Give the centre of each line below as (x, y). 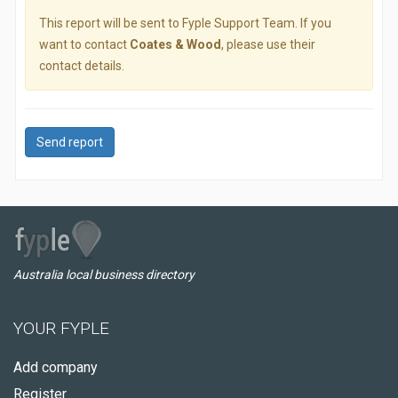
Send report (70, 142)
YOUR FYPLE (61, 328)
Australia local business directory (104, 275)
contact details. (82, 66)
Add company (56, 367)
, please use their (268, 44)
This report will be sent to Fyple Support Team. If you (185, 23)
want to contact (84, 44)
